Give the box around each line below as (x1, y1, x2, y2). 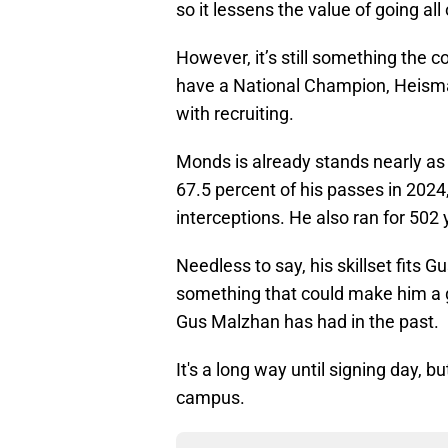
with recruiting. (176, 103, 294, 125)
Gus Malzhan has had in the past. (176, 311, 439, 333)
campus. (176, 387, 245, 409)
